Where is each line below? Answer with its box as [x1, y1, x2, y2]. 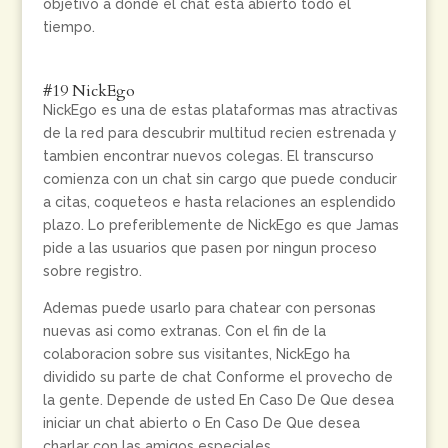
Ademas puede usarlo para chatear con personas [42, 300, 376, 316]
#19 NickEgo [42, 80, 135, 102]
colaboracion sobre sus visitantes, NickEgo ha [42, 346, 350, 362]
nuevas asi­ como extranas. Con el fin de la [42, 323, 326, 339]
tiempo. [42, 19, 95, 35]
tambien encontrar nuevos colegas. [42, 148, 283, 164]
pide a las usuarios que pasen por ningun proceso [42, 240, 377, 256]
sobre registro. [42, 263, 142, 279]
